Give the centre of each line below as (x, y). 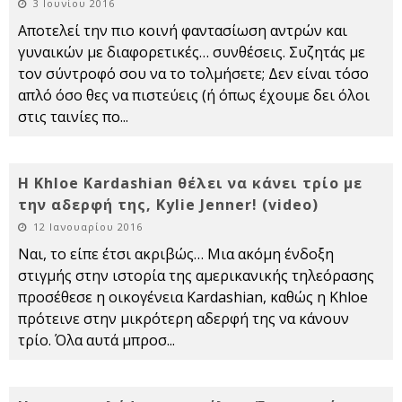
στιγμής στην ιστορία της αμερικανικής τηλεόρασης (196, 275)
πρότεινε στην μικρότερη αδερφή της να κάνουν (184, 319)
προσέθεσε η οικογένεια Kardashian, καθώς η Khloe (193, 297)
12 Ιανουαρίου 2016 (88, 227)
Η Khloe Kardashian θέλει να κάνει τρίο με (190, 183)
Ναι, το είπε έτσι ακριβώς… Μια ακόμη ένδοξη (176, 254)
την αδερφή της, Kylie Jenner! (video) (168, 205)
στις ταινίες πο (69, 117)
